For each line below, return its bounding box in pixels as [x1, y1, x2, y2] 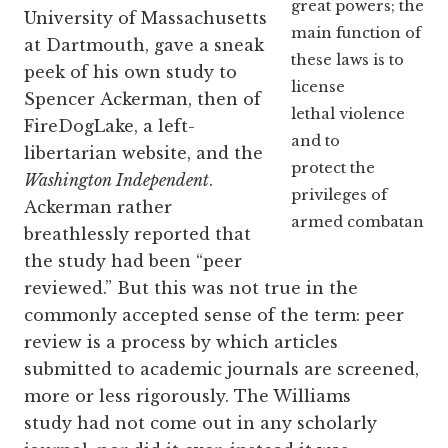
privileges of [290, 185, 387, 204]
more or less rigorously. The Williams [24, 386, 351, 407]
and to [290, 131, 340, 150]
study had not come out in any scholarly [24, 413, 377, 434]
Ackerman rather [24, 197, 172, 218]
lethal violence [290, 104, 405, 123]
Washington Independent [24, 170, 209, 191]
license [290, 77, 345, 96]
